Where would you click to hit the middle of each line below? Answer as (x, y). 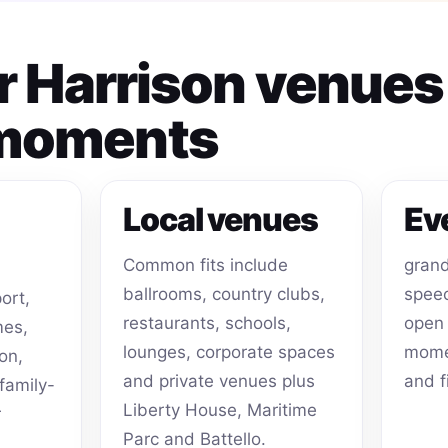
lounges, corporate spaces (229, 352)
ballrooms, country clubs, (224, 294)
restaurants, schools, (207, 323)
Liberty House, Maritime (220, 410)
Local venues (220, 220)
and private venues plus (219, 381)
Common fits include (206, 265)
